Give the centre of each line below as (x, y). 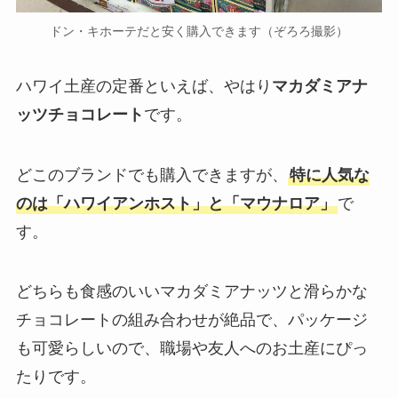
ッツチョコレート (80, 114)
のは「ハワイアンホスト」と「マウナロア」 (175, 203)
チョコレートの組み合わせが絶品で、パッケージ (191, 320)
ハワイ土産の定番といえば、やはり (143, 86)
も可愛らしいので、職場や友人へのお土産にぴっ (191, 349)
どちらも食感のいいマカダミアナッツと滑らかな (191, 292)
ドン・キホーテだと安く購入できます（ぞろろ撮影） (199, 31)
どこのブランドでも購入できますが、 (151, 175)
